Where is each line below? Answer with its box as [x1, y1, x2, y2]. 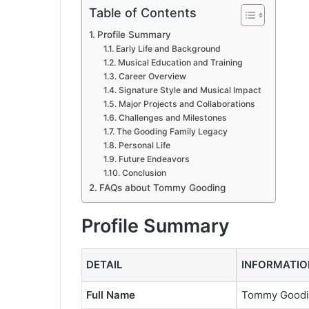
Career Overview [118, 71, 186, 82]
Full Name [86, 288, 135, 301]
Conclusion [121, 168, 166, 179]
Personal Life [118, 140, 170, 151]
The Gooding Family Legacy [116, 126, 228, 137]
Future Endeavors [118, 154, 190, 165]
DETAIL [86, 257, 122, 271]
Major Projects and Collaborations [118, 99, 255, 110]
